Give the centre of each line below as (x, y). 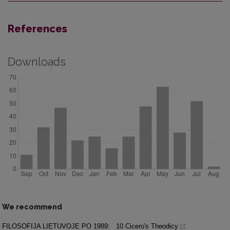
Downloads (37, 62)
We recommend (32, 207)
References (37, 28)
